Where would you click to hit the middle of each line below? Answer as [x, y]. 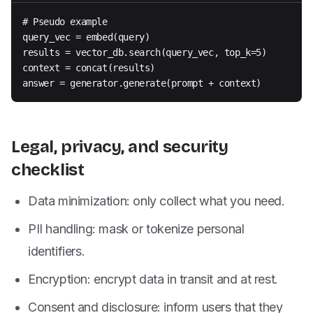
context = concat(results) [89, 68]
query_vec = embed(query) [86, 37]
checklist [48, 170]
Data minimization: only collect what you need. [156, 201]
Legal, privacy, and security [120, 147]
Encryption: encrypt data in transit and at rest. [153, 279]
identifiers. [57, 251]
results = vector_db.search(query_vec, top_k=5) [145, 52]
